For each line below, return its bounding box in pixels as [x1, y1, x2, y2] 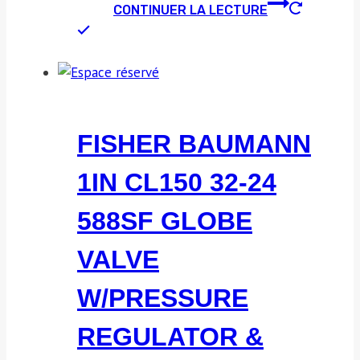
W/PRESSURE [77, 283, 248, 313]
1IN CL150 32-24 [77, 167, 276, 197]
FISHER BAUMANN [77, 129, 311, 158]
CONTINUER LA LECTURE [113, 2, 268, 18]
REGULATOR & [77, 321, 264, 351]
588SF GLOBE [77, 206, 252, 235]
